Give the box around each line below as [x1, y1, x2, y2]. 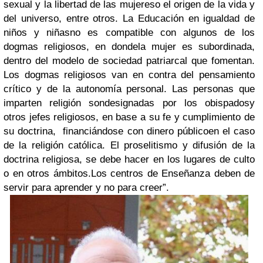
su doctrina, [4, 125, 63, 137]
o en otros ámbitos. [4, 167, 91, 179]
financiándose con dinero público [63, 125, 208, 137]
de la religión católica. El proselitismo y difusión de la [4, 139, 255, 151]
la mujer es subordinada [138, 41, 252, 52]
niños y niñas [4, 26, 70, 38]
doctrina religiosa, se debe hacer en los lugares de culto [4, 153, 255, 165]
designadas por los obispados [104, 97, 250, 109]
